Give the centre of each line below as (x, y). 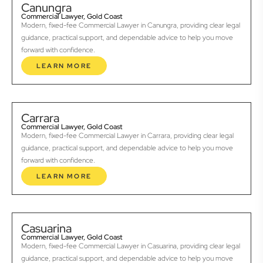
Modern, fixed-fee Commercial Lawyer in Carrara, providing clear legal (127, 136)
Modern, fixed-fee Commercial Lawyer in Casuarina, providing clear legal (131, 246)
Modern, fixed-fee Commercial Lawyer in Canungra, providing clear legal (131, 26)
